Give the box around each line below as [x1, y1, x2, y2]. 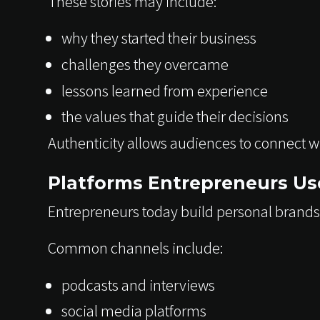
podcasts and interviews [61, 274, 215, 295]
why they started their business [61, 27, 256, 48]
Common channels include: [48, 237, 224, 259]
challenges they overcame [61, 53, 229, 74]
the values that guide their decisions [61, 106, 289, 127]
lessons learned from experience [61, 79, 268, 101]
